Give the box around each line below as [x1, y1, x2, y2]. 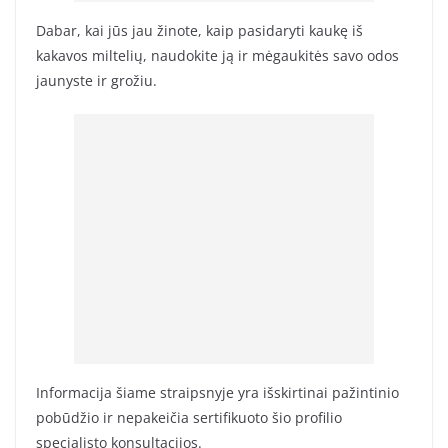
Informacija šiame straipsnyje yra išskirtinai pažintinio [36, 383, 399, 403]
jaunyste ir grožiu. [36, 71, 157, 91]
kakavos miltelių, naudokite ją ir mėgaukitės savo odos [36, 46, 399, 66]
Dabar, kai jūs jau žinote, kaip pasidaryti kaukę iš [36, 21, 363, 41]
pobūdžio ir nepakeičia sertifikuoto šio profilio [36, 408, 342, 428]
